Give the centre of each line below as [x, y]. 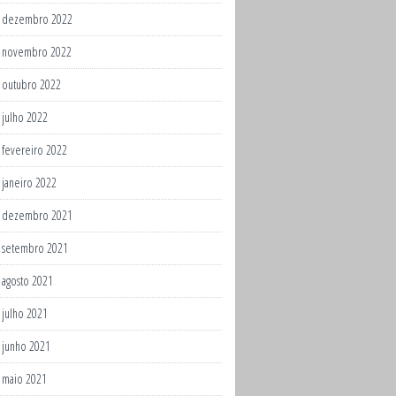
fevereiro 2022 [34, 150]
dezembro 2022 [37, 19]
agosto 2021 [27, 281]
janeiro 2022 [29, 183]
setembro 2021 [35, 248]
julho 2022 [25, 117]
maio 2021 [24, 379]
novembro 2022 [37, 52]
